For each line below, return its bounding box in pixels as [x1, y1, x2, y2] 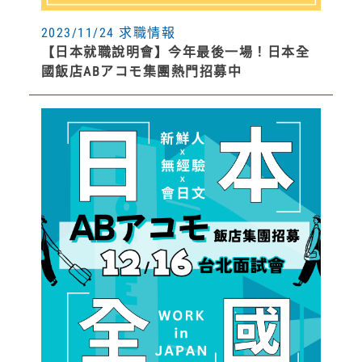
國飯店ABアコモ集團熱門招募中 [40, 63, 242, 79]
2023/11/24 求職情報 [40, 24, 176, 40]
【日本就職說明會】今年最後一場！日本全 [40, 44, 310, 60]
